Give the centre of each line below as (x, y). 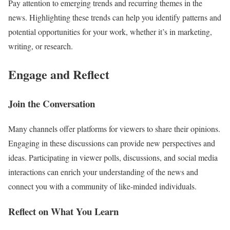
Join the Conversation (52, 104)
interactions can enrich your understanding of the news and (103, 172)
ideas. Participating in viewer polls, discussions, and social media (113, 157)
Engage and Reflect (59, 74)
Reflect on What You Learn (63, 211)
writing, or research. (41, 46)
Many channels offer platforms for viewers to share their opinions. (114, 129)
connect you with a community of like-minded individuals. (102, 186)
